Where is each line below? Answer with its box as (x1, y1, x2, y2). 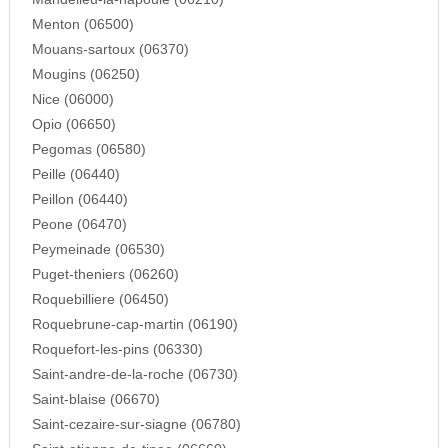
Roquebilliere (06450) (31, 292, 169, 308)
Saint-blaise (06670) (31, 392, 160, 408)
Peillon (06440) (31, 192, 128, 208)
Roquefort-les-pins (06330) (31, 342, 203, 358)
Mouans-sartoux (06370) (31, 42, 189, 58)
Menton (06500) (31, 17, 134, 33)
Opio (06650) (31, 117, 116, 133)
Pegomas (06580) (31, 142, 146, 158)
